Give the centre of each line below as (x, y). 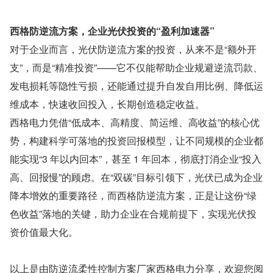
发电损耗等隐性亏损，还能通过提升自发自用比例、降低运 (136, 86)
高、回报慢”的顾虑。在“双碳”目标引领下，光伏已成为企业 (136, 177)
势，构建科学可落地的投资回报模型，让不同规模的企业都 (136, 141)
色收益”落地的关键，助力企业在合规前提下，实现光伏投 (133, 214)
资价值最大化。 (44, 232)
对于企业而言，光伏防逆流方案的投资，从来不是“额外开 (133, 49)
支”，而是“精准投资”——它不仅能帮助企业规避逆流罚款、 (136, 68)
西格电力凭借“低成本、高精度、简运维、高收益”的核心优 (135, 122)
